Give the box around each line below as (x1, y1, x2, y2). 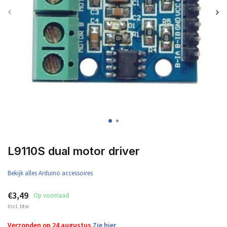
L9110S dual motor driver (8, 144, 140, 158)
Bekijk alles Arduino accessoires (8, 169, 93, 177)
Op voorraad (33, 191, 69, 200)
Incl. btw (8, 202, 29, 210)
